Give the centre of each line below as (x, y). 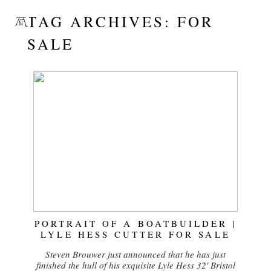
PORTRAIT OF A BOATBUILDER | (135, 223)
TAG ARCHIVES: (102, 21)
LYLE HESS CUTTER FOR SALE (135, 234)
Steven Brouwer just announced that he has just (135, 254)
